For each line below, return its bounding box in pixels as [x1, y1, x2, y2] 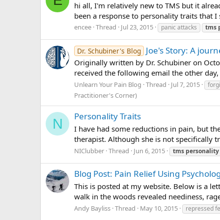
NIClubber [74, 146, 104, 155]
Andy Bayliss [74, 203, 110, 213]
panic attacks [161, 23, 197, 32]
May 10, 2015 [140, 203, 178, 213]
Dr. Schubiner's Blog [77, 46, 141, 55]
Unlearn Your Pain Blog [74, 80, 141, 89]
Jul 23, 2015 [121, 23, 153, 32]
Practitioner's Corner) [74, 91, 137, 100]
